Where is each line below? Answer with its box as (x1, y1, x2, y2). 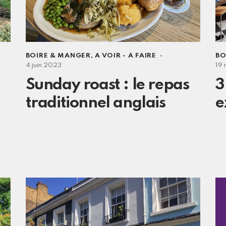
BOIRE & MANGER (25, 52, 91, 59)
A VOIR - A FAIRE (95, 52, 156, 59)
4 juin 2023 (25, 62, 62, 69)
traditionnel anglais (25, 95, 165, 111)
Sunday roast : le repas (25, 77, 189, 93)
